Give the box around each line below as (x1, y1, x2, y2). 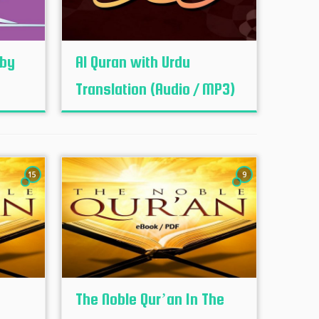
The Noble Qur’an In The (75, 290, 224, 308)
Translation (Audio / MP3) (75, 80, 235, 98)
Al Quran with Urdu (75, 53, 190, 71)
